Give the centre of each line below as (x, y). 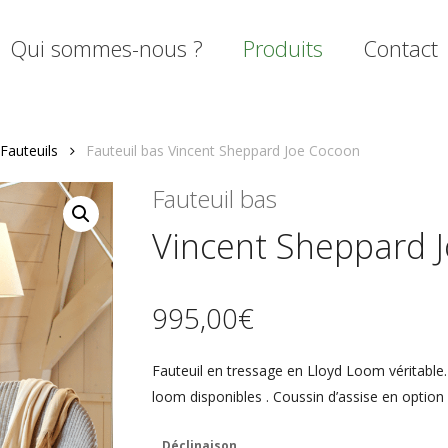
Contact (400, 48)
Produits (283, 48)
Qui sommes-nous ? (106, 48)
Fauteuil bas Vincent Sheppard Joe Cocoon (223, 150)
